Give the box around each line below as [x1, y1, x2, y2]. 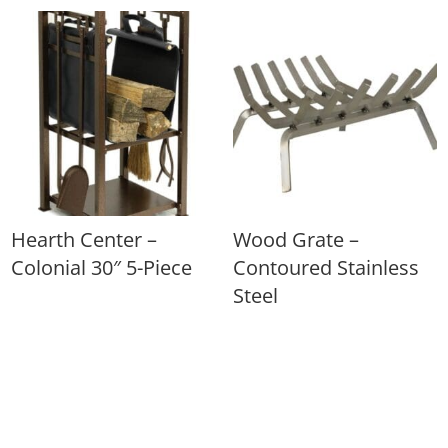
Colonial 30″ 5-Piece [11, 253, 193, 281]
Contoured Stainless [232, 253, 419, 281]
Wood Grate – [232, 225, 359, 253]
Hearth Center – [11, 225, 158, 253]
